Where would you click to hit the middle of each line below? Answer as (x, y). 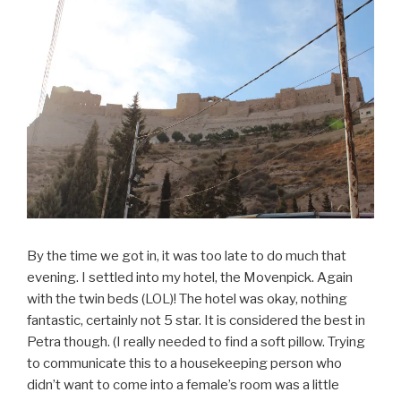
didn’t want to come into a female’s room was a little (183, 384)
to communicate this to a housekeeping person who (184, 363)
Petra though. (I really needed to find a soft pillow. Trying (196, 341)
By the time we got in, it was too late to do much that (187, 256)
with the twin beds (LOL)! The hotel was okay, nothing (187, 299)
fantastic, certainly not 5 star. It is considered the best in (196, 320)
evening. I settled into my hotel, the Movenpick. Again (190, 277)
